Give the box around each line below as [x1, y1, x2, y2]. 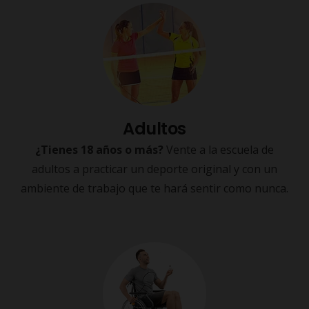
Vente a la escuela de [163, 142, 274, 158]
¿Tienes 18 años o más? [35, 142, 163, 158]
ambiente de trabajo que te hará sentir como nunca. [21, 181, 288, 197]
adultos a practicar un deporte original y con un [32, 161, 277, 177]
